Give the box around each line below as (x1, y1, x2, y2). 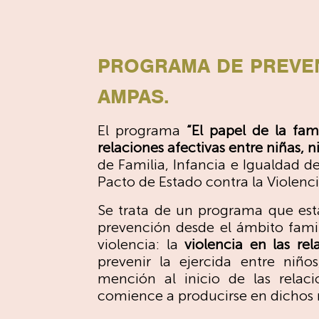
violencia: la (98, 236, 185, 253)
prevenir (98, 253, 151, 270)
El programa (98, 122, 187, 139)
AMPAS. (98, 83, 169, 108)
